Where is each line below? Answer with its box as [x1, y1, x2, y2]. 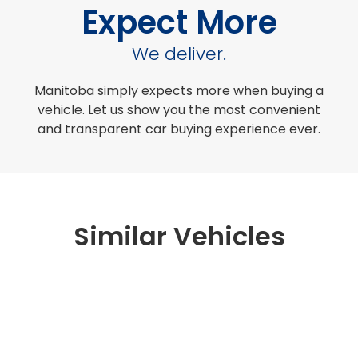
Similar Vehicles [73, 218, 285, 255]
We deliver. [132, 42, 226, 67]
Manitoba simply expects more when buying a [34, 82, 324, 101]
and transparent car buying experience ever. [38, 120, 320, 139]
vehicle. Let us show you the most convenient [38, 101, 320, 120]
